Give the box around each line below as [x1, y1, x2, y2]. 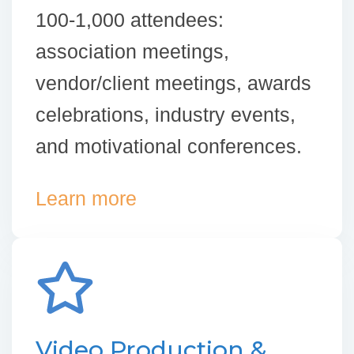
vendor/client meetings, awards [36, 71, 311, 94]
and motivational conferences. [36, 134, 302, 157]
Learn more [36, 186, 137, 209]
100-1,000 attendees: [36, 8, 224, 31]
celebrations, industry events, [36, 103, 296, 126]
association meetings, [36, 40, 229, 62]
